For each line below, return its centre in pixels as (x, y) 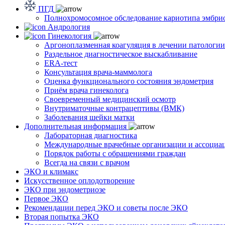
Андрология (69, 27)
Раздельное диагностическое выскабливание (121, 54)
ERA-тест (61, 63)
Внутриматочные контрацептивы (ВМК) (114, 108)
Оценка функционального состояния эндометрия (129, 81)
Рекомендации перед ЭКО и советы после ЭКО (106, 207)
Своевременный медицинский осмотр (110, 99)
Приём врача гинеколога (86, 90)
